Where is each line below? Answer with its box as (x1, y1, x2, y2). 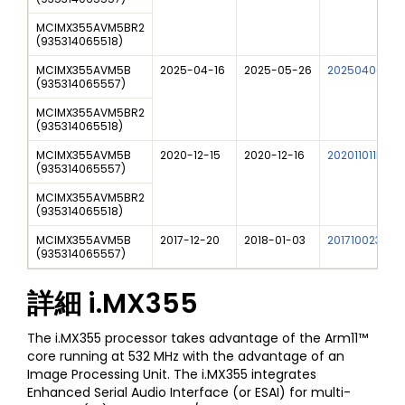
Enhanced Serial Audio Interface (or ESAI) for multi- (27, 383, 351, 402)
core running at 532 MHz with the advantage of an (27, 347, 344, 366)
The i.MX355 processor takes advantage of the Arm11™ (27, 329, 368, 348)
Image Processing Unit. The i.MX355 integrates (27, 365, 316, 384)
